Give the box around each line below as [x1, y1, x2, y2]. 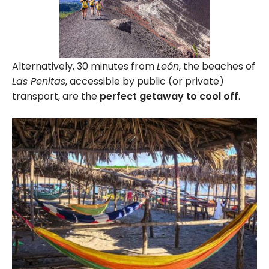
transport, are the [12, 89, 100, 103]
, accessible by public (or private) [65, 74, 224, 88]
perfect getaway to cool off [100, 89, 238, 103]
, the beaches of [179, 59, 255, 73]
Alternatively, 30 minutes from [12, 59, 157, 73]
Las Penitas [12, 74, 65, 88]
